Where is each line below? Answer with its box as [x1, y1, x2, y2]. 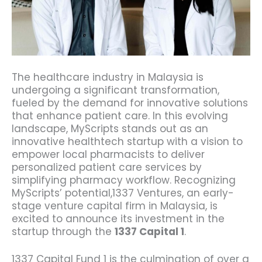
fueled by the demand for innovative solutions [12, 95, 248, 110]
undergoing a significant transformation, [12, 82, 219, 97]
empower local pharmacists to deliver [12, 147, 205, 161]
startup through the [12, 224, 115, 239]
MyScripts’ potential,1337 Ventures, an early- [12, 185, 234, 200]
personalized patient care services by [12, 160, 202, 174]
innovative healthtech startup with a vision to [12, 134, 243, 149]
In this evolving [153, 108, 228, 123]
